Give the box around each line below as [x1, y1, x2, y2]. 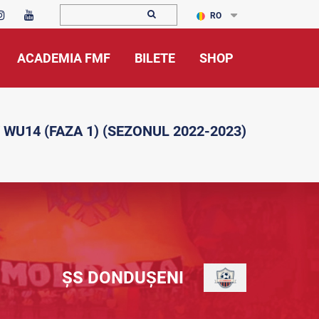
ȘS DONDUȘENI [62, 268, 184, 288]
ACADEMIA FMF [17, 51, 110, 66]
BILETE [135, 51, 175, 66]
